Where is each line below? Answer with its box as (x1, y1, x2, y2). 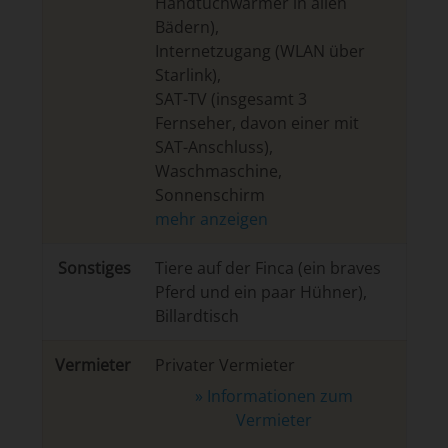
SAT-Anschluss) (154, 136, 269, 158)
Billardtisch (154, 305, 239, 327)
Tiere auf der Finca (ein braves (154, 257, 381, 279)
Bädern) (154, 16, 215, 38)
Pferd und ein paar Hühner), (154, 281, 367, 303)
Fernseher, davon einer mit (154, 112, 359, 134)
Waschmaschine (154, 160, 278, 182)
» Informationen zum (195, 385, 353, 407)
